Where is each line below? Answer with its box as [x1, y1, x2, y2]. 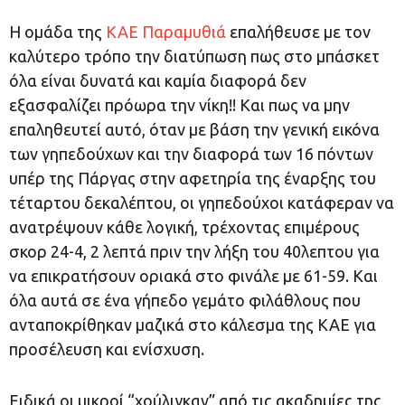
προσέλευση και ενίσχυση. [9, 340, 204, 358]
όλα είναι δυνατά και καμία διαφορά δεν [9, 71, 306, 89]
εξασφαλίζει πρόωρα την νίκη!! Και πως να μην [9, 96, 350, 114]
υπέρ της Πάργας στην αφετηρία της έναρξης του [9, 169, 376, 187]
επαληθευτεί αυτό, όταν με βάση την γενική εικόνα [9, 120, 380, 138]
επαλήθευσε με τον [226, 23, 371, 41]
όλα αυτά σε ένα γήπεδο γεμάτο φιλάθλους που [9, 291, 361, 309]
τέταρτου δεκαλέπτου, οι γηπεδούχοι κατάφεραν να [9, 193, 394, 212]
